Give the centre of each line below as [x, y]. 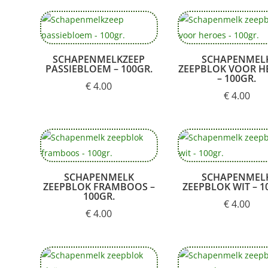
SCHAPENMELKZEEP [99, 60]
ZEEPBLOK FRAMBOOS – [99, 187]
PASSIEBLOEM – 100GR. [99, 69]
